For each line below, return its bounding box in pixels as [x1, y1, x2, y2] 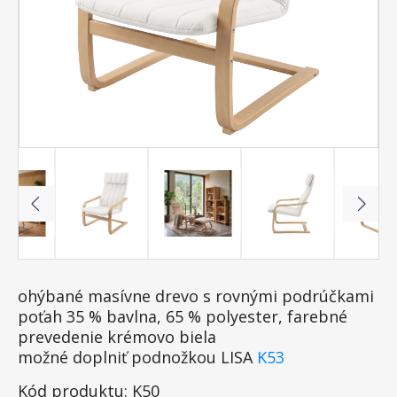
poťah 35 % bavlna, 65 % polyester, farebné [18, 306, 347, 327]
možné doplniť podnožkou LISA [18, 346, 257, 368]
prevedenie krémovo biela [18, 326, 221, 347]
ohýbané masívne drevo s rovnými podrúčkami [18, 285, 378, 307]
